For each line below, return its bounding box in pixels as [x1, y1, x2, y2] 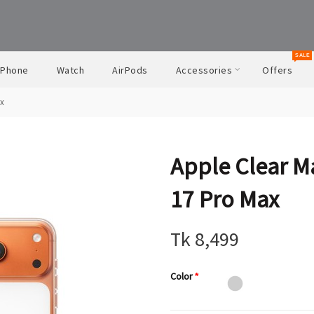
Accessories [175, 64, 232, 76]
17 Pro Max [170, 184, 279, 214]
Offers [262, 64, 292, 76]
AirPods [112, 64, 148, 76]
